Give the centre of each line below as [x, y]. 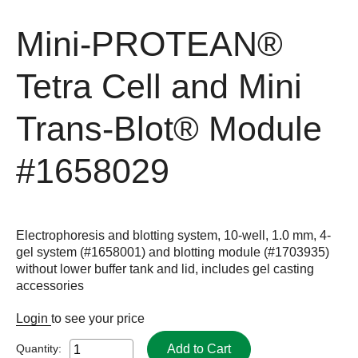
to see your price [98, 318]
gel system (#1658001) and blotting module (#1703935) [173, 252]
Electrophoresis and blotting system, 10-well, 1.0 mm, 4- [173, 235]
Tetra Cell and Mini [159, 86]
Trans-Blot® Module [169, 129]
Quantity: [39, 348]
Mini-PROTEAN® [149, 44]
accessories [50, 285]
